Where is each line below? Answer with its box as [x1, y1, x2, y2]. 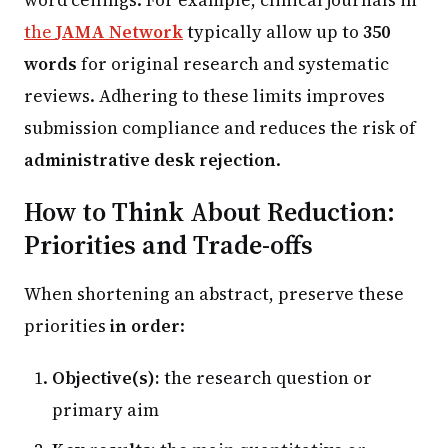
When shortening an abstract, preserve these [24, 281, 404, 306]
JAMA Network [56, 19, 183, 44]
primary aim [52, 397, 159, 422]
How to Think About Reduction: [24, 193, 395, 230]
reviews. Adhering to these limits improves [24, 83, 385, 108]
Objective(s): [52, 365, 160, 390]
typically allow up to [183, 19, 363, 44]
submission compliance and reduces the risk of [24, 115, 416, 140]
